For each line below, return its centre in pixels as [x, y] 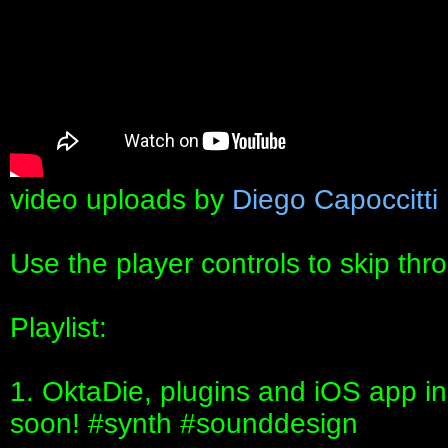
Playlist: [58, 328]
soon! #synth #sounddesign [184, 424]
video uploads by [121, 200]
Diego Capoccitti [335, 200]
